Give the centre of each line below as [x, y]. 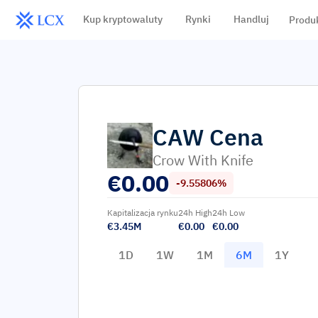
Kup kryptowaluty [122, 19]
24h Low [229, 213]
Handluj [251, 19]
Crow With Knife [203, 160]
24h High [195, 213]
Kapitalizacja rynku [143, 213]
